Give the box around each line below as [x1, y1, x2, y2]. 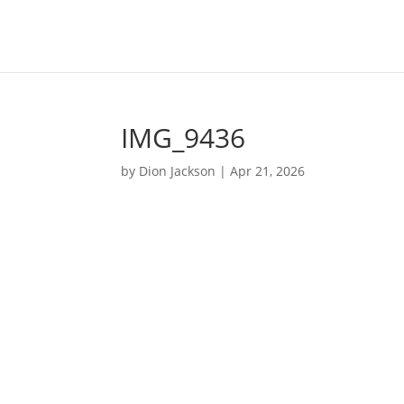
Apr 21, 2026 [230, 162, 306, 179]
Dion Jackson [139, 162, 216, 179]
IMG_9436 [121, 119, 246, 156]
